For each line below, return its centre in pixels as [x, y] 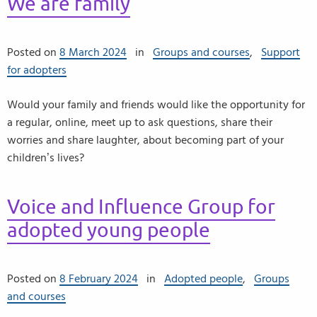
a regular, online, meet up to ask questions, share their [140, 122]
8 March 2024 [93, 52]
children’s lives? [46, 158]
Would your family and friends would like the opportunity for [156, 105]
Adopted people [203, 279]
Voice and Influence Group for [141, 207]
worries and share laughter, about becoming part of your [145, 140]
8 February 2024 [99, 279]
